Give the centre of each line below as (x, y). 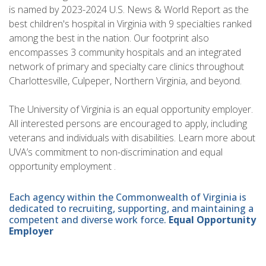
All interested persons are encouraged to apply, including (128, 124)
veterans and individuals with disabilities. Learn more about (132, 138)
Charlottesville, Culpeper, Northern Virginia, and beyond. (125, 81)
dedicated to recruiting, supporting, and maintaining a (131, 208)
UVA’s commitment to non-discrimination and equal (116, 152)
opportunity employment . (62, 167)
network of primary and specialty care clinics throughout (126, 67)
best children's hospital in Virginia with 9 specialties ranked (130, 24)
